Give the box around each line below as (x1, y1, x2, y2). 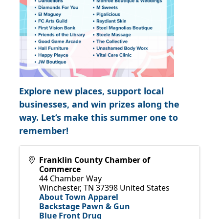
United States (120, 182, 170, 193)
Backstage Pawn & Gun (39, 200, 130, 212)
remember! (19, 124, 68, 136)
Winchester (39, 182, 80, 193)
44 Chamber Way (39, 173, 102, 184)
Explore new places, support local (19, 85, 164, 97)
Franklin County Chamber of (39, 154, 150, 165)
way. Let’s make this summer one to (19, 111, 178, 123)
